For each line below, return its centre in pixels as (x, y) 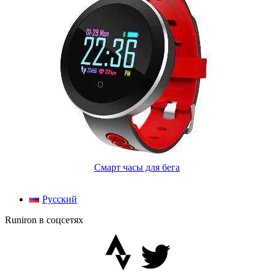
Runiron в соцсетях (44, 220)
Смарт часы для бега (137, 168)
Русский (59, 199)
